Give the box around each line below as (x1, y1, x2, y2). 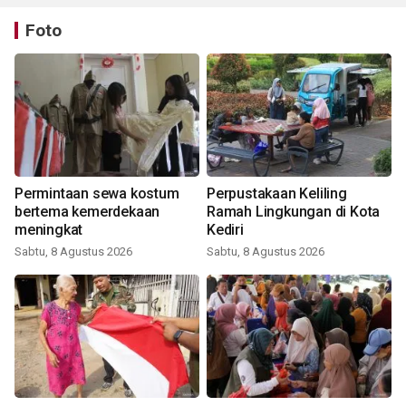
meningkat (14, 221, 83, 239)
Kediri (207, 221, 244, 239)
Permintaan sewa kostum (14, 185, 179, 203)
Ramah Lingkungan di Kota (207, 203, 381, 221)
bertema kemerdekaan (14, 203, 160, 221)
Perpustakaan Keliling (207, 185, 347, 203)
